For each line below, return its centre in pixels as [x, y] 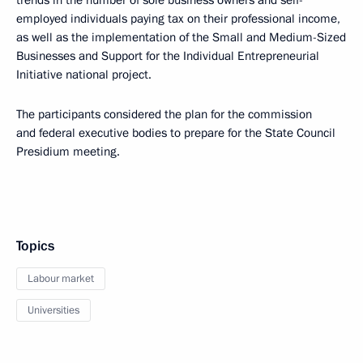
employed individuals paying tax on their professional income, [178, 19]
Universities [53, 310]
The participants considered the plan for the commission [164, 114]
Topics [35, 246]
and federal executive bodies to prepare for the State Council [176, 133]
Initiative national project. [84, 75]
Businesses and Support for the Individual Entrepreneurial [168, 56]
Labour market [61, 279]
